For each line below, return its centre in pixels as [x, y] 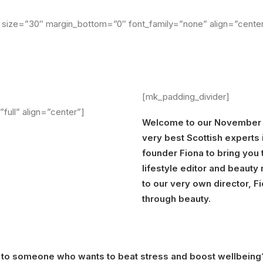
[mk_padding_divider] [186, 97]
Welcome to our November [202, 122]
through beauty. [176, 199]
